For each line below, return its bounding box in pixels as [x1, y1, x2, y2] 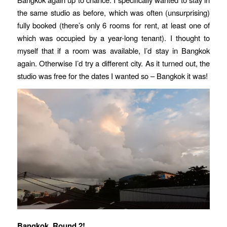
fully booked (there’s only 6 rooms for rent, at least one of [17, 20, 210, 31]
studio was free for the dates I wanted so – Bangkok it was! [17, 70, 208, 82]
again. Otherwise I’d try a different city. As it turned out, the [17, 58, 210, 69]
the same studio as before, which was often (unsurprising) [17, 7, 210, 18]
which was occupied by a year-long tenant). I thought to [17, 32, 210, 44]
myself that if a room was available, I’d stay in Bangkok [17, 45, 210, 56]
